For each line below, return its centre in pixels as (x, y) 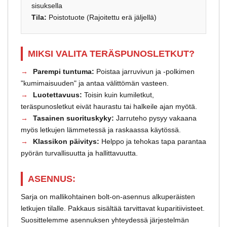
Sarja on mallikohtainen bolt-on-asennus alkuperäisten (108, 196)
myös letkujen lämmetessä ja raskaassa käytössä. (101, 129)
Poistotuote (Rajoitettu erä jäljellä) (102, 17)
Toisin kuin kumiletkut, (118, 94)
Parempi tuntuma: (64, 71)
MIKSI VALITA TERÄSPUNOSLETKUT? (111, 53)
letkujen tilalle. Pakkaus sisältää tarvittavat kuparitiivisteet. (113, 208)
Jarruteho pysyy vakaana (155, 118)
